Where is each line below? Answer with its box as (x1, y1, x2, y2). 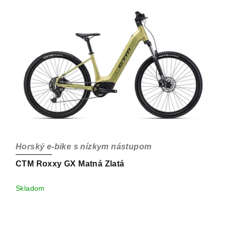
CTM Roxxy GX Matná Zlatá (16, 159, 125, 168)
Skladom (16, 184, 45, 193)
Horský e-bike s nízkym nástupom (16, 142, 152, 151)
